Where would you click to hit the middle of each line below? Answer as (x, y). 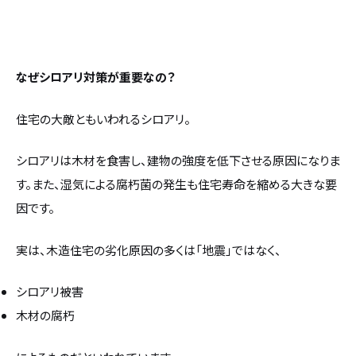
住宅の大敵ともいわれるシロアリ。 (103, 118)
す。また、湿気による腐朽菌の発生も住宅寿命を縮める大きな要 (176, 184)
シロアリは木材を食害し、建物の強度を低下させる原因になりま (178, 161)
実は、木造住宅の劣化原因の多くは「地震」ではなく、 (149, 250)
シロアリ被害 (50, 292)
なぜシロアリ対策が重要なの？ (95, 77)
